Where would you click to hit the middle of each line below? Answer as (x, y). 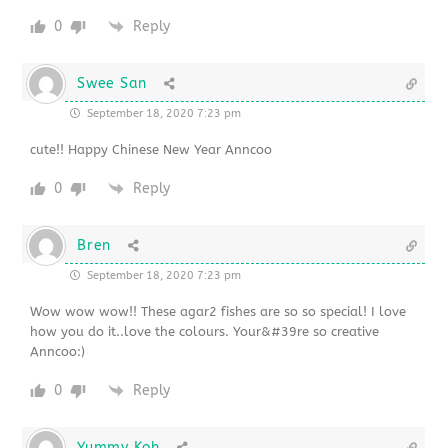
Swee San (112, 83)
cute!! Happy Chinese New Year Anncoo (151, 149)
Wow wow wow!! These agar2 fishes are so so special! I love (218, 311)
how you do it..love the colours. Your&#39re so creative (205, 331)
